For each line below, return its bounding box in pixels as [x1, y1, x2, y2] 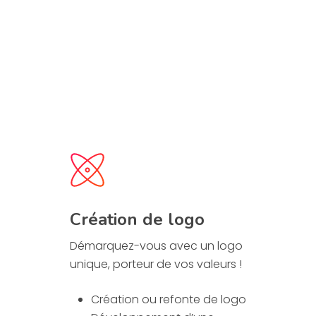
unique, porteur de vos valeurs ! [69, 256, 242, 273]
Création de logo [69, 208, 205, 231]
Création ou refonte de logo [90, 291, 246, 308]
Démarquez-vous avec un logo [69, 238, 243, 255]
